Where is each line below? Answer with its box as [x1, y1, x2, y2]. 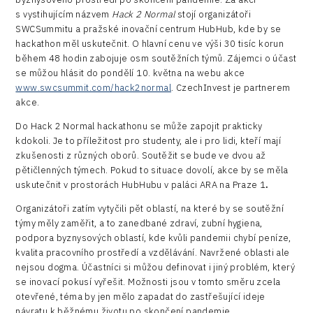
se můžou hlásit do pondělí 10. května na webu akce [15, 66, 245, 79]
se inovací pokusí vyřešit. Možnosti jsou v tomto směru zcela [15, 275, 281, 288]
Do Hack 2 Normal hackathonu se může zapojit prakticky [15, 119, 263, 132]
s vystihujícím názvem [15, 8, 112, 20]
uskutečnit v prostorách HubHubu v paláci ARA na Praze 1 [15, 178, 266, 191]
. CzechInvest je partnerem [171, 81, 291, 94]
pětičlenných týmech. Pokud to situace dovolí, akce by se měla [15, 163, 289, 176]
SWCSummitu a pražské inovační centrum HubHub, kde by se [15, 22, 282, 35]
